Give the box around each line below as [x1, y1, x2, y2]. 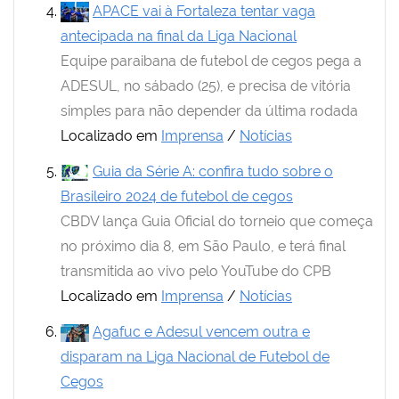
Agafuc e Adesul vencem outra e [93, 323, 310, 340]
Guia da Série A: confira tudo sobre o [93, 163, 333, 180]
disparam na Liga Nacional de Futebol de [61, 348, 330, 365]
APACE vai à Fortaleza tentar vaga [93, 3, 315, 20]
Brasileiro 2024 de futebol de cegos [61, 188, 293, 205]
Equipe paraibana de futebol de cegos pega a [61, 53, 362, 69]
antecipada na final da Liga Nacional [61, 28, 297, 45]
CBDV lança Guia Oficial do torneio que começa [61, 213, 373, 230]
